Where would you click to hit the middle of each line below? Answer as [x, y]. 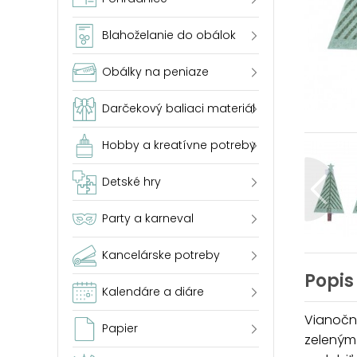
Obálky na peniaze [155, 72]
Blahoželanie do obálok [169, 35]
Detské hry [131, 182]
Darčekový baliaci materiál [178, 108]
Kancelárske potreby [161, 255]
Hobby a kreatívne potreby [179, 145]
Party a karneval [148, 218]
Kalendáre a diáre [153, 292]
